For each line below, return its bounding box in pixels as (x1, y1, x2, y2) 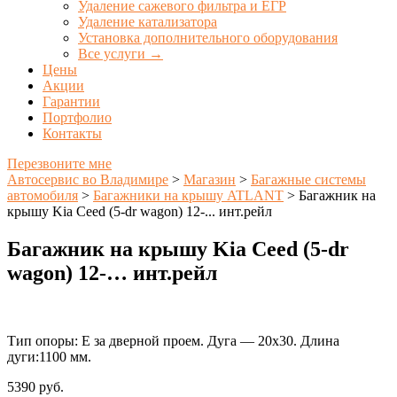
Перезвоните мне (7, 156, 112, 171)
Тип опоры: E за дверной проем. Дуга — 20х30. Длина (7, 332, 339, 348)
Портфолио (43, 110, 112, 125)
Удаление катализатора (78, 14, 217, 29)
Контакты (43, 126, 102, 141)
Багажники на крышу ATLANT (93, 188, 284, 203)
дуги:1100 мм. (7, 348, 91, 364)
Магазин (183, 172, 236, 187)
